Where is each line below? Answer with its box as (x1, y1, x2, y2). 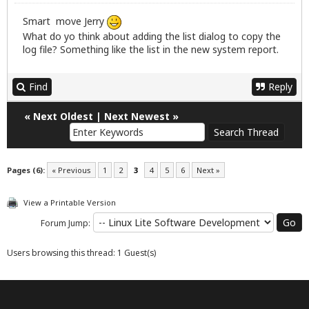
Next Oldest (33, 110, 93, 123)
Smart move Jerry (23, 14, 107, 28)
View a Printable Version (23, 197, 116, 208)
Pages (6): (7, 165, 45, 176)
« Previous (52, 165, 91, 176)
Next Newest (104, 110, 170, 123)
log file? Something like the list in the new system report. (23, 43, 279, 57)
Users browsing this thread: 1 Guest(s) (7, 247, 156, 259)
